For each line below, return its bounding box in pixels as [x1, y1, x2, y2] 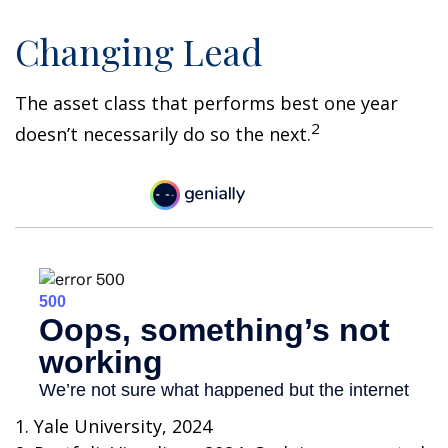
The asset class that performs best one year [15, 91, 398, 115]
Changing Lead [15, 27, 263, 75]
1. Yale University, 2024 [15, 414, 212, 439]
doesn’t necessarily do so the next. [15, 122, 311, 146]
